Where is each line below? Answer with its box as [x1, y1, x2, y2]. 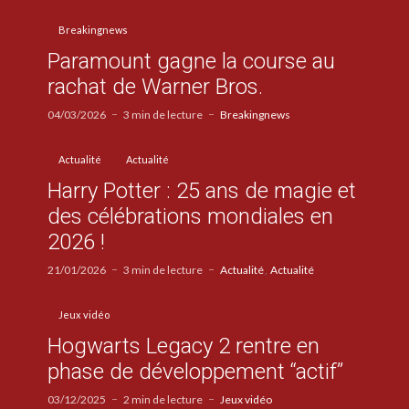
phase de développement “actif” [47, 358, 343, 384]
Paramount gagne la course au [47, 47, 335, 74]
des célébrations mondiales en [47, 203, 333, 229]
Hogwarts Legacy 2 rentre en [47, 332, 320, 359]
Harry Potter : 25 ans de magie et [47, 177, 356, 204]
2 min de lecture [123, 392, 203, 406]
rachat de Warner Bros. [47, 73, 263, 100]
